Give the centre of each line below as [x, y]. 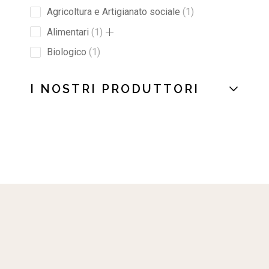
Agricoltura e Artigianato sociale [114, 12]
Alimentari [68, 32]
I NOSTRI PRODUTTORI [115, 89]
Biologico [67, 52]
